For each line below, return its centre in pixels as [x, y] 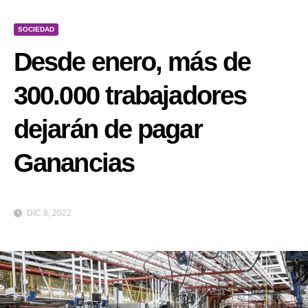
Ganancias [74, 163]
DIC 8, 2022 [48, 213]
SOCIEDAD [36, 29]
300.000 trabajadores [130, 96]
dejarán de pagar [108, 129]
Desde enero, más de [132, 62]
